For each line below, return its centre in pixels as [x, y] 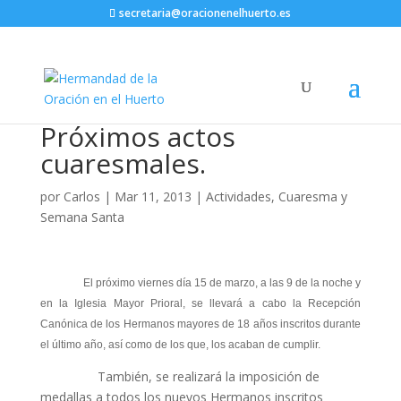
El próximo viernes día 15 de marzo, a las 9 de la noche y [200, 283]
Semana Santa [82, 217]
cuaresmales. [123, 163]
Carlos [81, 196]
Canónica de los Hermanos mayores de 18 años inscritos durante [200, 324]
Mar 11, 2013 [153, 196]
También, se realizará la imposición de [179, 376]
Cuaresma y [312, 196]
